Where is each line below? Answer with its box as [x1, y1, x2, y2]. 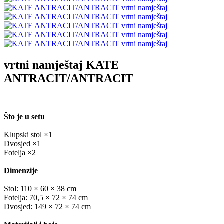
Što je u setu [4, 112, 45, 121]
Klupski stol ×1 [4, 130, 52, 139]
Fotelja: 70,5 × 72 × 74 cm [4, 193, 88, 202]
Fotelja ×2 [4, 148, 36, 157]
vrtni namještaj [4, 58, 83, 71]
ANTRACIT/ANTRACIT [4, 71, 133, 85]
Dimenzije [4, 166, 38, 175]
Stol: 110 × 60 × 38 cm [4, 184, 76, 193]
